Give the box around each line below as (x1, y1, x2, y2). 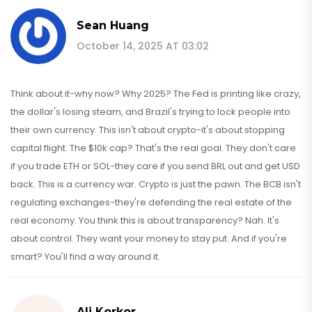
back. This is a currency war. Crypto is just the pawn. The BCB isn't (10, 177, 301, 191)
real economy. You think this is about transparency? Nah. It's (10, 213, 279, 227)
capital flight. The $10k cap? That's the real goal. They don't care (10, 141, 296, 155)
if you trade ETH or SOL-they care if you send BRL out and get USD (10, 159, 300, 173)
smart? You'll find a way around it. (10, 249, 160, 263)
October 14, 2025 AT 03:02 (77, 38, 209, 53)
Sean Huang (77, 18, 149, 32)
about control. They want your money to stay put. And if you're (10, 231, 287, 245)
